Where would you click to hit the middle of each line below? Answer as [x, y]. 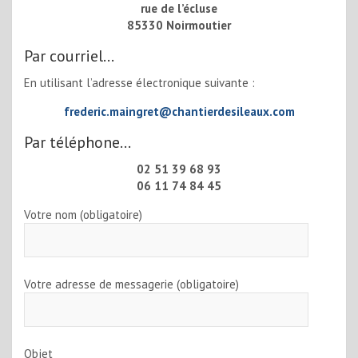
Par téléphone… [78, 143]
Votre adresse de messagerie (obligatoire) [131, 284]
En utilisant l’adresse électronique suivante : [139, 83]
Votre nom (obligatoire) [83, 215]
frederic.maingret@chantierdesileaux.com [179, 112]
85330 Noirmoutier [179, 26]
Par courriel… [69, 56]
